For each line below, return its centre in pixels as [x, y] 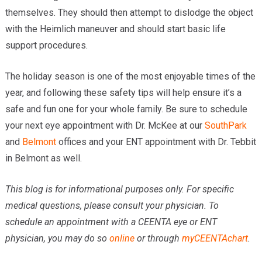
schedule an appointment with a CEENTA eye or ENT [111, 222]
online [122, 238]
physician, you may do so [57, 238]
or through [158, 238]
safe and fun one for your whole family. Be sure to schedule [126, 109]
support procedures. [46, 45]
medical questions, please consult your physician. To [112, 206]
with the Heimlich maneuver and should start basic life [115, 29]
